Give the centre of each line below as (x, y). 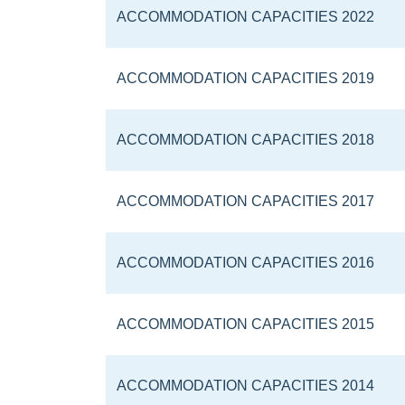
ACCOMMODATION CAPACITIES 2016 (245, 263)
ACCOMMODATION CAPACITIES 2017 (245, 201)
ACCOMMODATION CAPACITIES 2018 (245, 140)
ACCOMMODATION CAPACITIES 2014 (245, 386)
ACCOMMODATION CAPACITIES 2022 (245, 17)
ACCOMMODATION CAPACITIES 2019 (245, 78)
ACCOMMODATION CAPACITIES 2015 (245, 324)
